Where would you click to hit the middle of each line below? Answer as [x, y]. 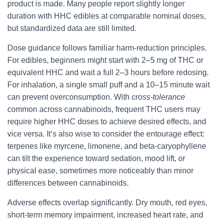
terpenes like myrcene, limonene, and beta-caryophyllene [107, 146]
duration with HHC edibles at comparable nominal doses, [107, 16]
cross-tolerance [158, 97]
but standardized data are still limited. [72, 28]
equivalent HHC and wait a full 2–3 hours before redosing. [108, 72]
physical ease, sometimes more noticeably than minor [100, 171]
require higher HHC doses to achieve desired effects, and [107, 122]
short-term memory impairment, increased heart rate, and [105, 215]
